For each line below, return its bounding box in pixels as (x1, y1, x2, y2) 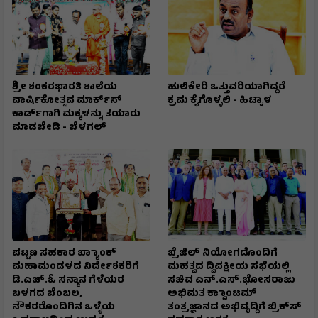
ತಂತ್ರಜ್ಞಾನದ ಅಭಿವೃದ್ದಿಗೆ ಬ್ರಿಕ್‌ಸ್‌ (168, 300, 302, 316)
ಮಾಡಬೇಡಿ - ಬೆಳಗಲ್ (12, 120, 106, 136)
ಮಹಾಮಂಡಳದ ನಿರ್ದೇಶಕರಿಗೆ (12, 259, 139, 275)
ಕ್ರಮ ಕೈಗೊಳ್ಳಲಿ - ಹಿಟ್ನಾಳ (168, 93, 272, 109)
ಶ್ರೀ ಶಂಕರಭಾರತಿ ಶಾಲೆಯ (12, 79, 117, 96)
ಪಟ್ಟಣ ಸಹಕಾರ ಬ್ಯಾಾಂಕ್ (12, 246, 116, 262)
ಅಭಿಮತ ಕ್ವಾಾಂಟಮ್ (168, 286, 257, 302)
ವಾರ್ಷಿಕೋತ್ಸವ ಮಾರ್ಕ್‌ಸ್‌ (12, 93, 122, 109)
